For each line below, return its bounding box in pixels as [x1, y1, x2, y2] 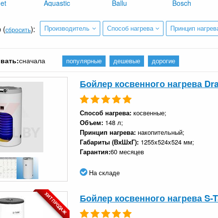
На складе [87, 167, 120, 177]
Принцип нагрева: [80, 127, 138, 137]
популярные [66, 56, 102, 66]
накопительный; [138, 127, 184, 137]
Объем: [80, 117, 105, 127]
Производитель [44, 23, 90, 33]
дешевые [113, 56, 141, 66]
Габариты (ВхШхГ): [80, 137, 141, 146]
